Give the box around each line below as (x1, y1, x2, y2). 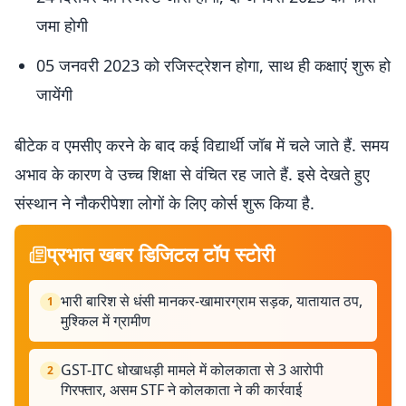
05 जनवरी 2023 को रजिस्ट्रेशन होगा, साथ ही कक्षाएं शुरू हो (36, 54, 391, 76)
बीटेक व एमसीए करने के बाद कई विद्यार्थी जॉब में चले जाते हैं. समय (14, 134, 389, 156)
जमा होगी (36, 14, 88, 36)
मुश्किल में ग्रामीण (61, 311, 150, 331)
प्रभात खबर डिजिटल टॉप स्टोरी (47, 240, 275, 267)
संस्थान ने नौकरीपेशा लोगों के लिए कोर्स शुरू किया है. (14, 192, 314, 214)
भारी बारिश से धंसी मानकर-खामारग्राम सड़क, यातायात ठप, (61, 291, 362, 311)
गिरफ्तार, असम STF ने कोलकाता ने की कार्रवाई (61, 380, 302, 400)
